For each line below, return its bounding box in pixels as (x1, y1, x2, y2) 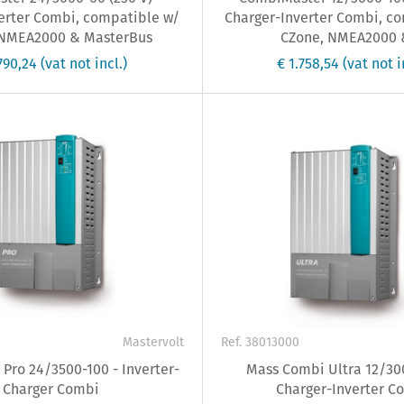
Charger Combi (2, 379, 99, 400)
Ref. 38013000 (220, 333, 299, 352)
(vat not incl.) (40, 53, 127, 75)
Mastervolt (122, 333, 184, 352)
